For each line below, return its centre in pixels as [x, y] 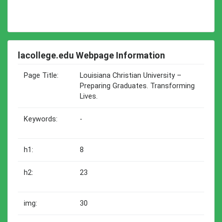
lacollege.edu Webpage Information [91, 55]
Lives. [89, 96]
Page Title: [41, 76]
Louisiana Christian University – [131, 76]
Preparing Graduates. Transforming [137, 86]
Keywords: [41, 119]
